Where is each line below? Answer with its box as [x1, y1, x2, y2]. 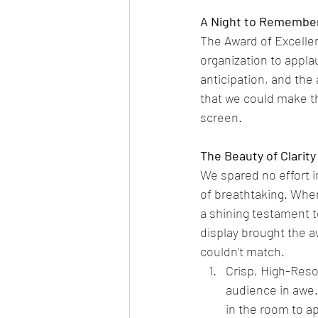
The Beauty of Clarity [200, 148, 316, 163]
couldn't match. [200, 243, 285, 259]
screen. [200, 109, 242, 125]
